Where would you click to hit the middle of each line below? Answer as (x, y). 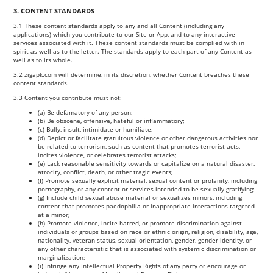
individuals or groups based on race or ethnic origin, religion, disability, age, (148, 231)
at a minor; (54, 214)
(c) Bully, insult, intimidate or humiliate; (96, 129)
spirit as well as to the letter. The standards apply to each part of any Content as (133, 51)
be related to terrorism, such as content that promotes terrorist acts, (139, 146)
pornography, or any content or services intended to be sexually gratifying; (147, 189)
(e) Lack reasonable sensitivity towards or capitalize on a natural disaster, (147, 163)
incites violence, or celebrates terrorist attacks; (108, 154)
